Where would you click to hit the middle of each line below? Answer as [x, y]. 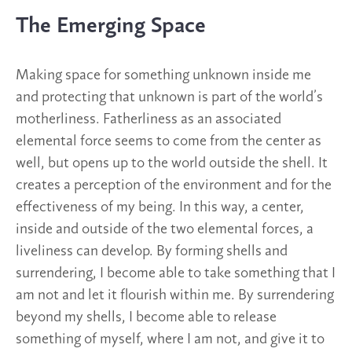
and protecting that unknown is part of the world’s [169, 97]
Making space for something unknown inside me [163, 75]
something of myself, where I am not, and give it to [170, 339]
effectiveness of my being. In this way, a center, [160, 207]
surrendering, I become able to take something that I [176, 273]
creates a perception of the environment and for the [174, 185]
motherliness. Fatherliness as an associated [148, 119]
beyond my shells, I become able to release [146, 317]
